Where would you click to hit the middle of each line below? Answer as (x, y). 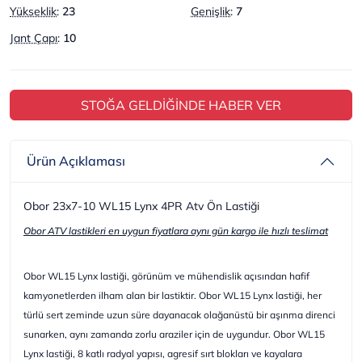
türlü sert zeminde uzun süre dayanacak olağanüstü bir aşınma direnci (179, 314)
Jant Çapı (34, 38)
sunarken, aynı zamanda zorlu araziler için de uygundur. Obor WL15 (174, 334)
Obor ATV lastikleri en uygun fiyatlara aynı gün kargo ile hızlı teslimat (176, 230)
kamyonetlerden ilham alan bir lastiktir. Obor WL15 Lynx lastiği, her (173, 295)
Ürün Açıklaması (76, 161)
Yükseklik (33, 11)
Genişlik (210, 11)
